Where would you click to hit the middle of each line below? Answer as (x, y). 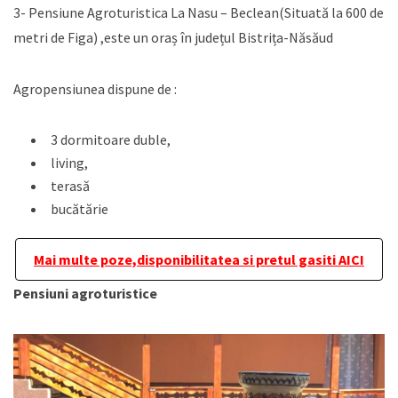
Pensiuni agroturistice (85, 293)
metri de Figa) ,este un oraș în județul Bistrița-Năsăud (173, 37)
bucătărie (80, 208)
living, (69, 162)
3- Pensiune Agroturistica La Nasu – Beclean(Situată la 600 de (199, 12)
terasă (70, 185)
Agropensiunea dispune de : (95, 88)
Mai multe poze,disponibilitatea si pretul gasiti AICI (199, 259)
